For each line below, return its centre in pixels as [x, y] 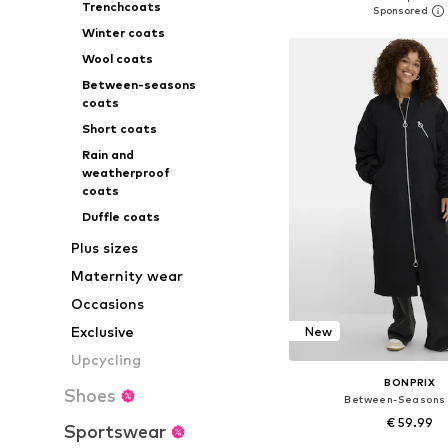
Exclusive [103, 331]
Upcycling [106, 359]
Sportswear [115, 431]
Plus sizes [105, 247]
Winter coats [123, 32]
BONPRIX [410, 382]
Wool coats [117, 58]
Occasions [108, 303]
